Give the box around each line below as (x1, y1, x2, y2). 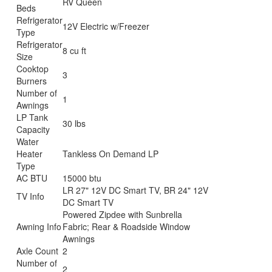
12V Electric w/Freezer (63, 19, 150, 32)
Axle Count (16, 244, 59, 257)
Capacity (16, 123, 50, 135)
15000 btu (63, 171, 102, 184)
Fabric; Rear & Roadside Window (63, 220, 191, 233)
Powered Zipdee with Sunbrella (63, 208, 183, 220)
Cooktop (16, 62, 49, 75)
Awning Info (16, 220, 62, 233)
